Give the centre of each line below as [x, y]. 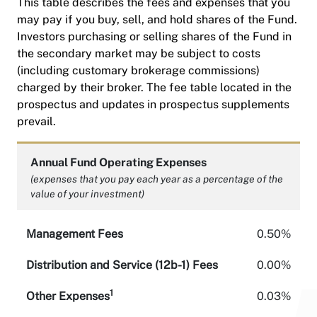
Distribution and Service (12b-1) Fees [122, 265]
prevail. [36, 121]
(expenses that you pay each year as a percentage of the [157, 179]
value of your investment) [88, 194]
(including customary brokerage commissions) [138, 70]
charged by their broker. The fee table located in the [154, 87]
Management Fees [74, 234]
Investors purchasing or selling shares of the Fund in [154, 36]
